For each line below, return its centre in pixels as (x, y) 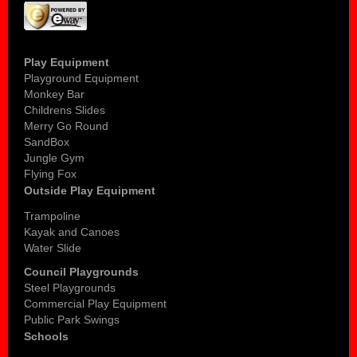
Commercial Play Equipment (95, 304)
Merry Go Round (66, 126)
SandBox (47, 142)
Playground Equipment (81, 78)
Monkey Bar (54, 94)
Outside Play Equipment (90, 191)
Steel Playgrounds (70, 288)
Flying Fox (50, 174)
